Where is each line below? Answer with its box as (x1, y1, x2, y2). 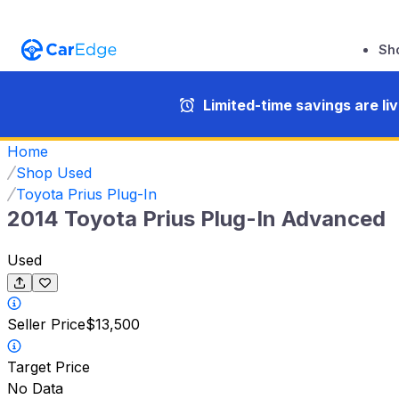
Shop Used (16, 163, 92, 182)
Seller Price (7, 315, 85, 334)
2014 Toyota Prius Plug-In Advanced (7, 205, 386, 232)
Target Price (7, 358, 90, 377)
